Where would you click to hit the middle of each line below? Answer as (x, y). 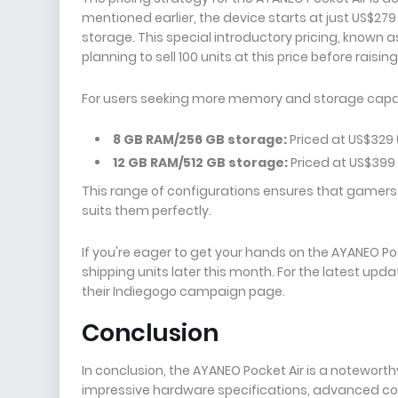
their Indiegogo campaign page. (183, 291)
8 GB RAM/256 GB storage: (200, 139)
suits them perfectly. (147, 211)
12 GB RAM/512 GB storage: (200, 163)
